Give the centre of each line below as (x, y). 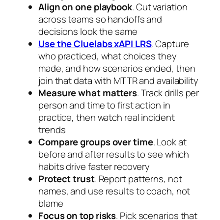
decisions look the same (88, 32)
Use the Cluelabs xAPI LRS (95, 44)
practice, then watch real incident (107, 118)
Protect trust (67, 179)
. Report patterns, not (138, 179)
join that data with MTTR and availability (118, 81)
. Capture (170, 44)
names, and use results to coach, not (114, 191)
